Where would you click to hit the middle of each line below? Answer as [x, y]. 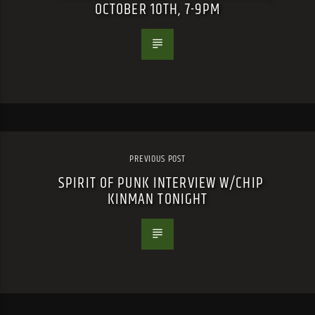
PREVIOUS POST [157, 159]
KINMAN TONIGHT [157, 199]
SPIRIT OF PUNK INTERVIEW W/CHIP [161, 183]
